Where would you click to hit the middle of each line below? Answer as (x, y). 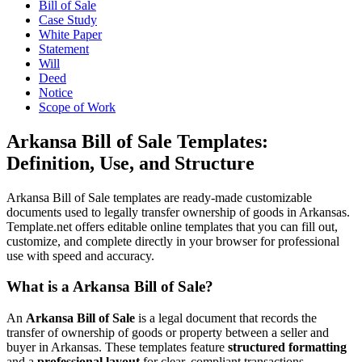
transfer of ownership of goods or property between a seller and (168, 333)
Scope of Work (77, 107)
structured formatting (287, 347)
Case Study (68, 19)
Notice (56, 92)
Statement (64, 48)
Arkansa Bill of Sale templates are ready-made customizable (159, 197)
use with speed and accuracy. (80, 255)
